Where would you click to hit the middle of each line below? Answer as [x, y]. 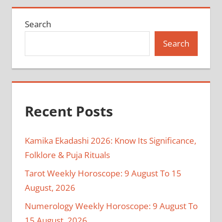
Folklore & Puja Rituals [67, 155]
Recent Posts [69, 111]
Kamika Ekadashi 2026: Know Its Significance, [110, 141]
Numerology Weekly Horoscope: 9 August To [111, 206]
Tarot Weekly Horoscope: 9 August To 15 [103, 173]
